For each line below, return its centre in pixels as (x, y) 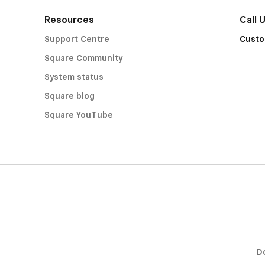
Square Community (83, 58)
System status (74, 77)
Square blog (69, 96)
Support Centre (77, 39)
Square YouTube (78, 115)
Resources (69, 20)
